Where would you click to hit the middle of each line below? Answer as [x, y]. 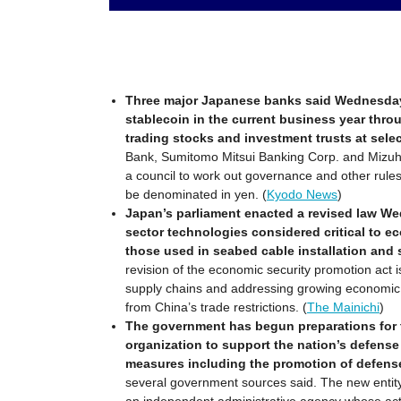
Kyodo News [302, 194]
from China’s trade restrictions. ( [216, 307]
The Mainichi [343, 307]
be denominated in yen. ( [196, 194]
